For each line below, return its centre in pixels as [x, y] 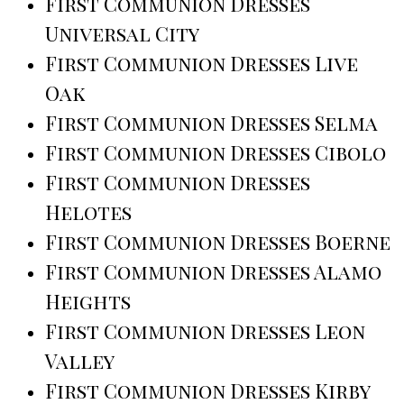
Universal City [122, 34]
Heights [88, 302]
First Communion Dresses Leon [205, 331]
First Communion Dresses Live [202, 64]
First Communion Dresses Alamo [213, 272]
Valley [80, 361]
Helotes [88, 212]
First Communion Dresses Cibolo [216, 153]
